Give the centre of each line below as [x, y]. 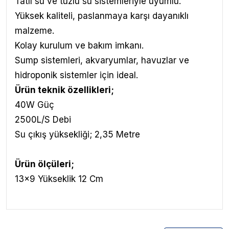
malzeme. [35, 31]
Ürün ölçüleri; [44, 164]
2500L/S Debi [43, 120]
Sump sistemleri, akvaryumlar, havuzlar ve [102, 60]
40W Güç [35, 105]
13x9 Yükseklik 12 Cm [59, 179]
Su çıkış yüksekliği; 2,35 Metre [77, 134]
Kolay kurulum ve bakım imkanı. [79, 45]
